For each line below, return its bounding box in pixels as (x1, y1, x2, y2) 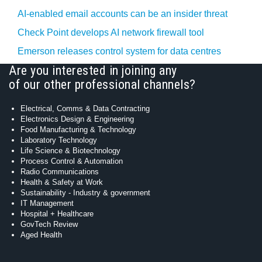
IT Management (20, 199, 74, 208)
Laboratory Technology (20, 136, 97, 144)
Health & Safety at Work (20, 178, 103, 187)
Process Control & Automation (20, 157, 123, 166)
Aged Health (20, 230, 62, 239)
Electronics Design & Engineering (20, 115, 134, 123)
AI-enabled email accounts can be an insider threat (18, 9, 227, 19)
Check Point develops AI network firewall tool (18, 27, 204, 37)
